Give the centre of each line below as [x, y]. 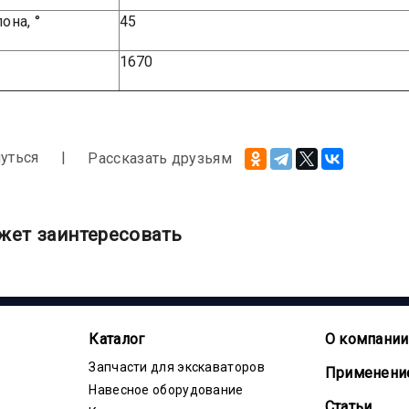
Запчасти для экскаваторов [177, 367]
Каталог [117, 339]
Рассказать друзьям [160, 159]
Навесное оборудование [166, 389]
